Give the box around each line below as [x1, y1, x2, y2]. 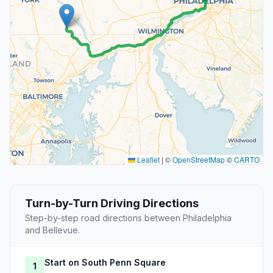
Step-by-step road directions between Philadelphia [25, 213, 232, 224]
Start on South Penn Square [44, 257, 166, 268]
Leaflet [135, 154, 160, 165]
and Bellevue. [25, 225, 80, 236]
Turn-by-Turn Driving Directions [25, 197, 199, 210]
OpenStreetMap [172, 154, 225, 165]
